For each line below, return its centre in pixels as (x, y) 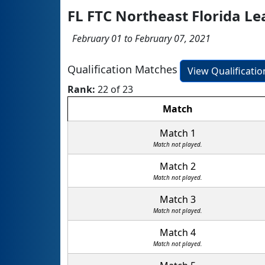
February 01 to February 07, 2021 (139, 39)
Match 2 (178, 167)
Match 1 (178, 133)
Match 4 (178, 233)
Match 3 (178, 200)
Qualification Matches (122, 70)
